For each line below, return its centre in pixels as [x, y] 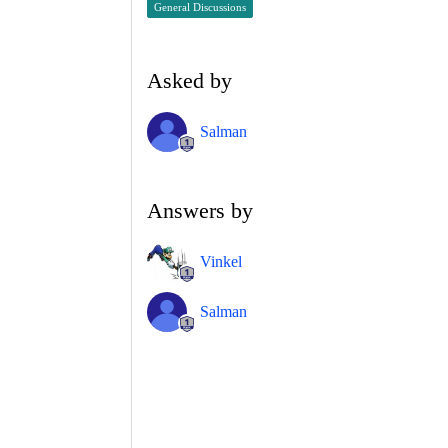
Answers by [200, 210]
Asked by [189, 80]
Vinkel [221, 261]
